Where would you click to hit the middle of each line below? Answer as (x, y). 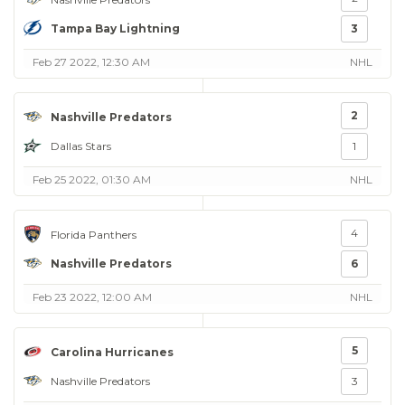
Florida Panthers (94, 234)
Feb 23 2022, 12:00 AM (92, 297)
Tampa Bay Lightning (115, 28)
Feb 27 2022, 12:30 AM (91, 62)
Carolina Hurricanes (112, 352)
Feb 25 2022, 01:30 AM (92, 179)
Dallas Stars (81, 146)
